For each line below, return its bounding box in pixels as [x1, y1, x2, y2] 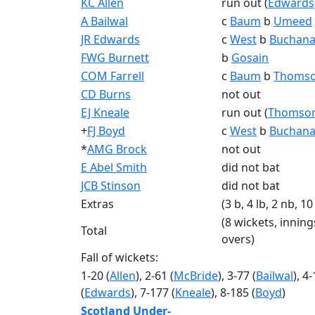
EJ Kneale [81, 105, 129, 120]
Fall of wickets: [81, 250, 158, 265]
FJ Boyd [87, 123, 125, 139]
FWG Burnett [81, 50, 149, 65]
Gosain [231, 50, 269, 65]
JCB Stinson [81, 178, 141, 193]
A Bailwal [81, 13, 128, 29]
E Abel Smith [81, 160, 147, 175]
